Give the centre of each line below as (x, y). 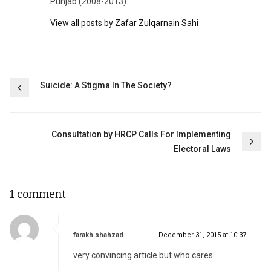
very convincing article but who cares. (144, 255)
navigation (54, 107)
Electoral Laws (202, 149)
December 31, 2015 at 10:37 (202, 235)
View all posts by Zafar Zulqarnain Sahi (125, 23)
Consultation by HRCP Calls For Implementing (141, 134)
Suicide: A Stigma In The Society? (106, 85)
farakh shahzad (98, 235)
